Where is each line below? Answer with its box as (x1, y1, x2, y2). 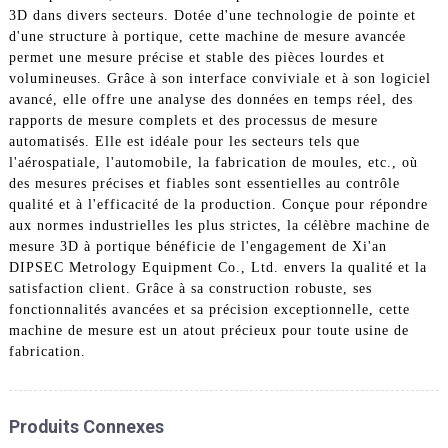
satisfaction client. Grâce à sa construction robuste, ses (8, 280, 372, 296)
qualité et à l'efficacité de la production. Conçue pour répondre (8, 196, 428, 212)
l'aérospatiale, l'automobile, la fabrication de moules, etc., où (8, 154, 418, 170)
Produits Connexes (8, 415, 164, 437)
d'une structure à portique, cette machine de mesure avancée (8, 28, 406, 44)
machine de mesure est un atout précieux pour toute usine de (8, 322, 409, 338)
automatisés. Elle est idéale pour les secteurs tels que (8, 133, 360, 149)
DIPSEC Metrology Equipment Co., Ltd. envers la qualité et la (8, 259, 427, 275)
